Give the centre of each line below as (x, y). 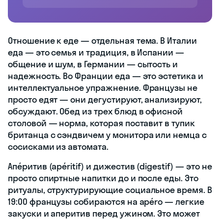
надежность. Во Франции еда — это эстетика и (106, 76)
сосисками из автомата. (58, 146)
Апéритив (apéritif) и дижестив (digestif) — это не (110, 166)
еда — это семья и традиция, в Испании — (96, 52)
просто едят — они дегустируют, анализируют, (105, 99)
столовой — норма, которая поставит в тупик (101, 123)
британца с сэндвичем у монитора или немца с (107, 135)
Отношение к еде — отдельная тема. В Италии (102, 40)
